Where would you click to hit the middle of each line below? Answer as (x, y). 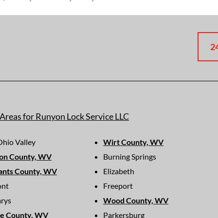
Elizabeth (118, 171)
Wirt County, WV (133, 142)
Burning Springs (129, 157)
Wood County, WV (136, 200)
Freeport (118, 186)
